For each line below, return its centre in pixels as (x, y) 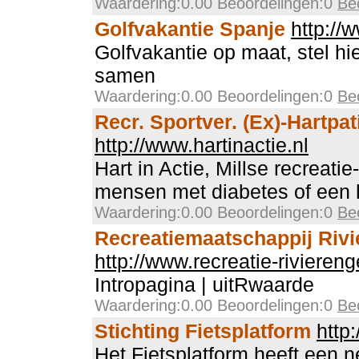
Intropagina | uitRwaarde (204, 284)
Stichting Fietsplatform (203, 331)
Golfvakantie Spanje (190, 29)
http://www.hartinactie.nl (202, 145)
